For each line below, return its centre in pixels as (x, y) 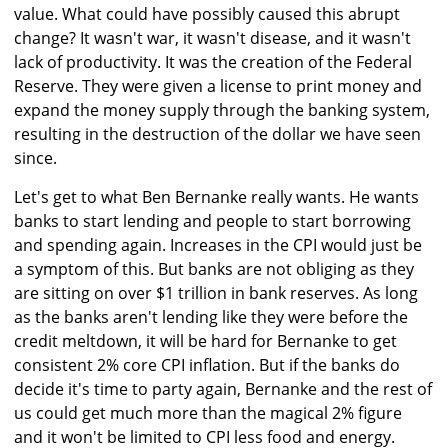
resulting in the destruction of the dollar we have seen (217, 134)
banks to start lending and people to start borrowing (212, 221)
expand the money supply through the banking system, (222, 110)
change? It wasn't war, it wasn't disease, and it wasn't (212, 38)
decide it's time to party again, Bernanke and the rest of (223, 389)
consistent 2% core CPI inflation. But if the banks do (207, 365)
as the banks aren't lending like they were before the (211, 317)
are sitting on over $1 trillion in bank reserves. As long (216, 293)
